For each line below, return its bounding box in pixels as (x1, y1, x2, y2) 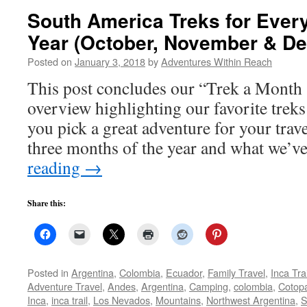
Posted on (27, 54, 72, 69)
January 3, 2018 (75, 54, 145, 69)
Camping (189, 279, 228, 293)
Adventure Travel (27, 279, 102, 293)
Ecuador (166, 265, 202, 280)
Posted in (27, 265, 69, 280)
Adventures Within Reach (161, 54, 272, 69)
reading (27, 156, 84, 179)
